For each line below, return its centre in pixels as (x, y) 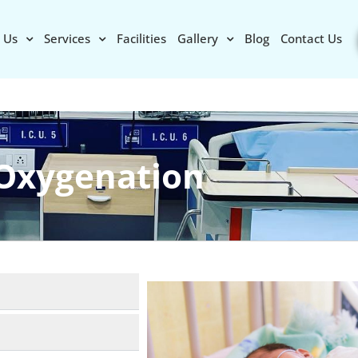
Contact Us (311, 39)
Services (67, 39)
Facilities (141, 39)
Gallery (197, 39)
